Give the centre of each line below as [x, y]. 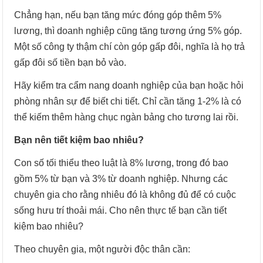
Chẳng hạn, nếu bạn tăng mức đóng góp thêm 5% [118, 15]
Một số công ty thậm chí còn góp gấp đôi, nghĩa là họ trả [130, 46]
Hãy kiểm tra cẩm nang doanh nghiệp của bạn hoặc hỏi [129, 85]
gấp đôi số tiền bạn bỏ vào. [70, 62]
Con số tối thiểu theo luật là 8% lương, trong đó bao [122, 163]
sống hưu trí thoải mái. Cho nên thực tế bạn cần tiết [121, 210]
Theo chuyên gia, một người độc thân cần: [102, 249]
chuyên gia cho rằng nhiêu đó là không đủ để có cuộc [125, 194]
